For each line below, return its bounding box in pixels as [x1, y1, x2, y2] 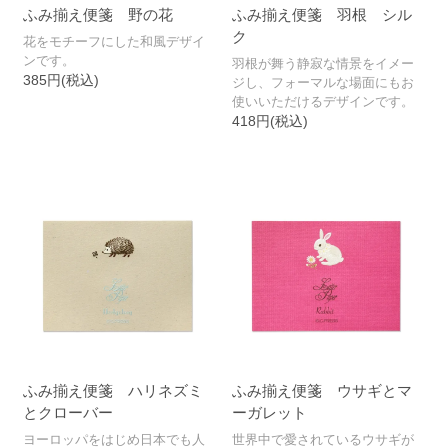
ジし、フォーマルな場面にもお [231, 75, 414, 91]
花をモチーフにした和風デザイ [23, 34, 206, 50]
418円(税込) [231, 113, 308, 130]
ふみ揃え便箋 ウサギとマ [231, 382, 412, 400]
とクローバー [23, 404, 114, 422]
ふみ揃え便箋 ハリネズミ [23, 382, 204, 400]
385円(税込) [23, 72, 100, 89]
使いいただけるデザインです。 [231, 94, 414, 110]
